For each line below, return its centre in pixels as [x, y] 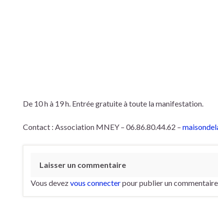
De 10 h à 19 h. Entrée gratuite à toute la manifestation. [113, 103]
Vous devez [50, 183]
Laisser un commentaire [83, 165]
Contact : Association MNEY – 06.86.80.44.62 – [103, 127]
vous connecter [95, 183]
